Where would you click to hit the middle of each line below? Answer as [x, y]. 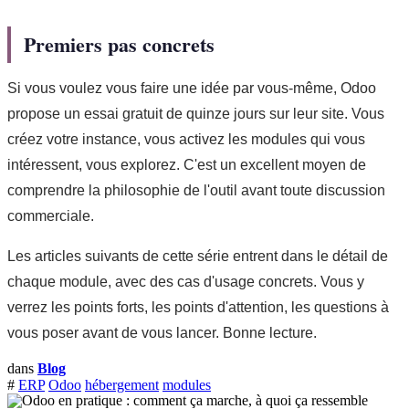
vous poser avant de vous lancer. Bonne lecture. [162, 333]
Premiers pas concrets [119, 45]
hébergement [122, 385]
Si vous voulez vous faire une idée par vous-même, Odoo [192, 89]
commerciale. [51, 216]
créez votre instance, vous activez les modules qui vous [186, 140]
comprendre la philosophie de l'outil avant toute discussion [196, 191]
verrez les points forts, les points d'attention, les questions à [198, 308]
